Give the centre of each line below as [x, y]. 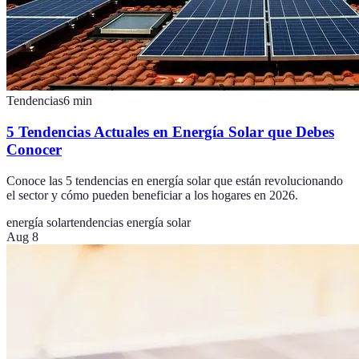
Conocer [34, 149]
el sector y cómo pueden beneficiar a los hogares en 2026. [152, 195]
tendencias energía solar [131, 222]
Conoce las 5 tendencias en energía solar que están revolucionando [175, 180]
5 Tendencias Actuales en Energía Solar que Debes [170, 131]
